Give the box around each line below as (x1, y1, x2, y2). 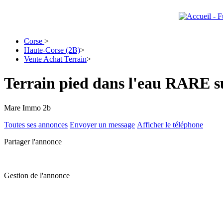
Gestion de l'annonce (4, 171, 70, 180)
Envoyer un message (70, 120, 135, 129)
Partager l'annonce (4, 137, 62, 146)
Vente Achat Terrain (24, 55, 87, 63)
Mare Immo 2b (4, 103, 51, 112)
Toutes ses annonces (4, 120, 68, 129)
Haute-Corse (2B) (24, 46, 80, 54)
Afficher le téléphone (137, 120, 203, 129)
